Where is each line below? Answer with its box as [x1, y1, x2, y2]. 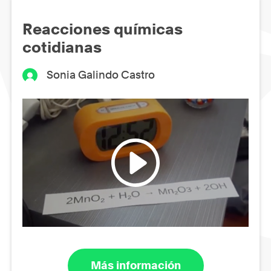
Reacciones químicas [22, 20, 183, 39]
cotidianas [22, 38, 102, 57]
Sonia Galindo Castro [47, 68, 155, 82]
